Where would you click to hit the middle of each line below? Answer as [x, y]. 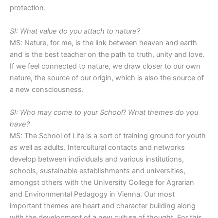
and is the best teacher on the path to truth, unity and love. [107, 54]
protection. [28, 8]
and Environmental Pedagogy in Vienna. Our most [92, 194]
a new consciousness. [47, 89]
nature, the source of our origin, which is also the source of [107, 78]
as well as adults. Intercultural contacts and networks [97, 148]
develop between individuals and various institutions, [97, 159]
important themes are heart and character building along [103, 206]
